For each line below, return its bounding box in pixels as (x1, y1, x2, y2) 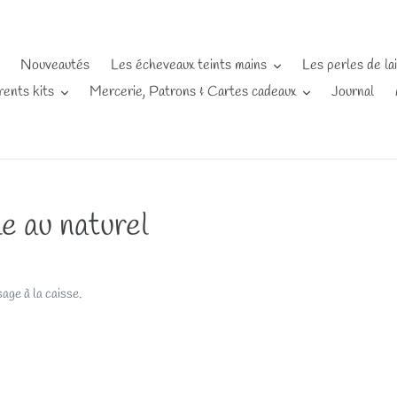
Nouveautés (20, 56, 90, 74)
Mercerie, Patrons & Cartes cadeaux (90, 82, 296, 101)
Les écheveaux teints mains (111, 56, 267, 74)
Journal (331, 82, 374, 101)
